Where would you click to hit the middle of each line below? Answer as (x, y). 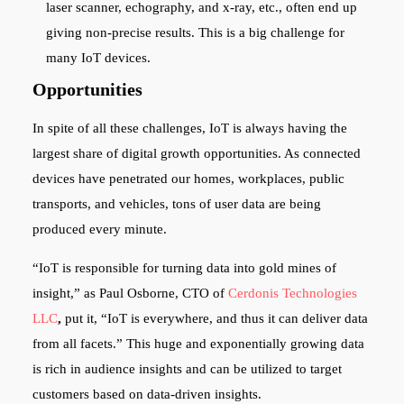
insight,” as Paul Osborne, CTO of (130, 294)
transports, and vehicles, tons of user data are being (176, 204)
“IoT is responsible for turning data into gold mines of (184, 268)
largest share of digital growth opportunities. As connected (196, 154)
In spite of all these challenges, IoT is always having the (189, 129)
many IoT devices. (100, 57)
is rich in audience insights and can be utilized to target (187, 369)
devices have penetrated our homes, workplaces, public (188, 179)
